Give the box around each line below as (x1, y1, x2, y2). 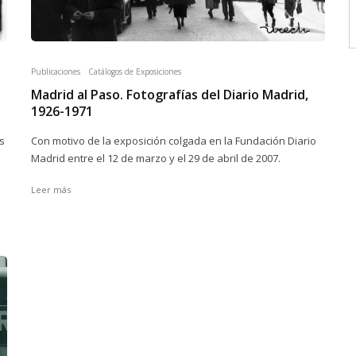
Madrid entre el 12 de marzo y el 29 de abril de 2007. (31, 151, 281, 165)
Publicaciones (31, 66, 80, 77)
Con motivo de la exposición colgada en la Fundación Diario (31, 133, 316, 148)
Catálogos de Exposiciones (88, 66, 181, 77)
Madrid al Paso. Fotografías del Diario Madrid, (31, 86, 308, 103)
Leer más (31, 184, 71, 195)
